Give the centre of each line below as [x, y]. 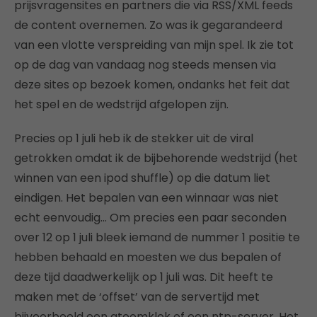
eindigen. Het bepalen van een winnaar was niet [146, 197]
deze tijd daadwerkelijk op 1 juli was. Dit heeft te [144, 277]
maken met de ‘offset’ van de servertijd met [137, 296]
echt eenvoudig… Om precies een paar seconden [150, 217]
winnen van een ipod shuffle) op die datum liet [142, 178]
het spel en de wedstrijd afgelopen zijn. [121, 104]
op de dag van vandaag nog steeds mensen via [145, 64]
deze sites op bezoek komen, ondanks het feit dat [152, 84]
